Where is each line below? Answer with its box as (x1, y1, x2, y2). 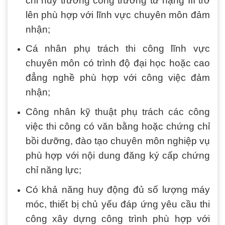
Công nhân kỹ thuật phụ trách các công (25, 106, 210, 117)
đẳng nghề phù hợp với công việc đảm (25, 72, 210, 83)
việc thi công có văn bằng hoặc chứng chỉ (25, 121, 210, 132)
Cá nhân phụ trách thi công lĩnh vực (25, 43, 210, 54)
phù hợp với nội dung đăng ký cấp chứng (25, 150, 210, 161)
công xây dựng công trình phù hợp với (25, 213, 210, 224)
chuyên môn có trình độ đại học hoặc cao (25, 58, 210, 69)
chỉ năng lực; (25, 164, 81, 175)
